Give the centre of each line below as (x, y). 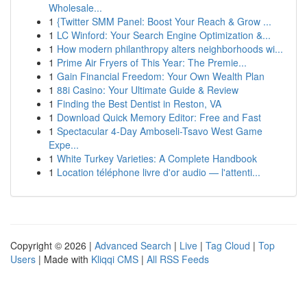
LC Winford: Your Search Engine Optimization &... (164, 35)
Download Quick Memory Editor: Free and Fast (159, 117)
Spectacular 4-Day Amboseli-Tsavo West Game (160, 131)
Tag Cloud (228, 245)
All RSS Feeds (178, 259)
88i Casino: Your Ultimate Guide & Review (148, 90)
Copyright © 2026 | (52, 245)
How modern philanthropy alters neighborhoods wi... (170, 49)
